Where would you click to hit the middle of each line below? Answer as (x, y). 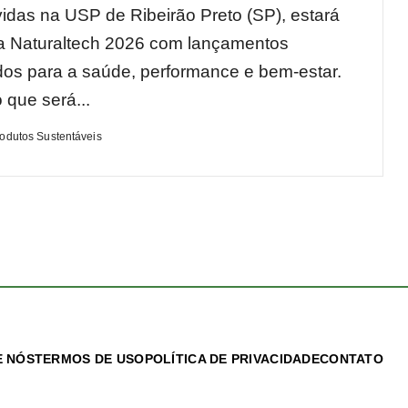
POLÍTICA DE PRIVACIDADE (232, 359)
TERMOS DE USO (89, 359)
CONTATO (352, 359)
